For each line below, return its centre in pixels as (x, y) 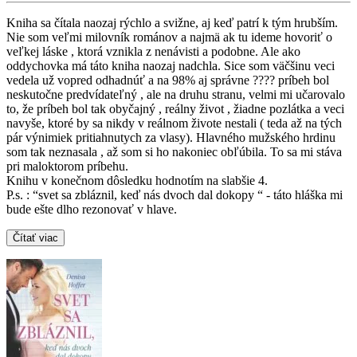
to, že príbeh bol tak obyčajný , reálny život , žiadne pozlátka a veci (175, 109)
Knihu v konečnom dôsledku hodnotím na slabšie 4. (137, 181)
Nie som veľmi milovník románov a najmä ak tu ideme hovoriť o (169, 37)
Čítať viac (35, 238)
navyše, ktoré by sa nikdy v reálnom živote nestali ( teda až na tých (174, 124)
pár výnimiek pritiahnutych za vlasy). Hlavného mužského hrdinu (171, 138)
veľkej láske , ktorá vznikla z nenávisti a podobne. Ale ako (153, 52)
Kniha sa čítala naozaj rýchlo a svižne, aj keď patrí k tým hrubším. (172, 23)
